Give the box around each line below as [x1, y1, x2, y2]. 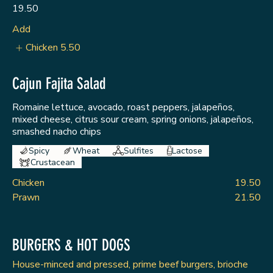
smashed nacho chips [12, 124, 101, 138]
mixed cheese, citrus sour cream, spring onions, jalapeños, [12, 112, 253, 126]
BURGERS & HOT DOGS [12, 235, 130, 255]
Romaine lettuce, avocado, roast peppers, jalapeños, [12, 100, 235, 114]
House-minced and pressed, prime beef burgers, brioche [12, 257, 248, 271]
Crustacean [30, 157, 76, 169]
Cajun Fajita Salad [12, 74, 106, 93]
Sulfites [123, 144, 154, 157]
